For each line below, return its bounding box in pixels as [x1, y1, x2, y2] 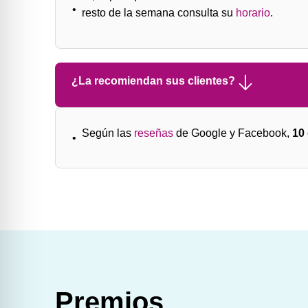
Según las [82, 126, 134, 139]
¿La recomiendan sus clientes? [71, 74, 235, 87]
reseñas [134, 126, 173, 139]
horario [236, 7, 270, 19]
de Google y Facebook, [173, 126, 292, 139]
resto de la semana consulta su [82, 7, 236, 19]
